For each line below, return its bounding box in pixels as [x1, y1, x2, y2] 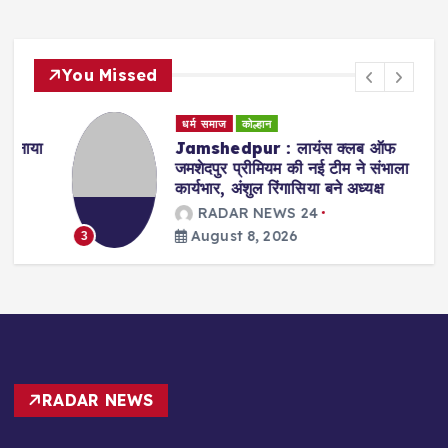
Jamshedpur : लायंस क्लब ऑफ [136, 138, 358, 159]
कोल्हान [204, 116, 235, 131]
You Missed [62, 64, 158, 85]
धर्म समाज [144, 116, 190, 131]
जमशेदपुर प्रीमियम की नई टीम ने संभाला [136, 158, 372, 179]
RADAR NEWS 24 [160, 203, 280, 222]
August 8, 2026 [148, 226, 260, 245]
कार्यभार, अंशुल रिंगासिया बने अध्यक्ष [136, 178, 346, 199]
